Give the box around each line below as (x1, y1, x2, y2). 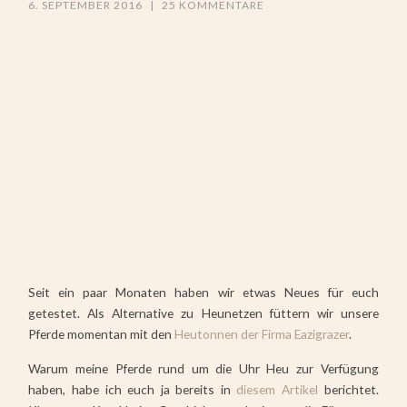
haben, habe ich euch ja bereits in (28, 382, 237, 398)
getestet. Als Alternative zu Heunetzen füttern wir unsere (28, 305, 379, 322)
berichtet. (318, 382, 379, 398)
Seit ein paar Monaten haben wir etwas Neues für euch (28, 284, 379, 301)
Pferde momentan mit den (28, 326, 175, 342)
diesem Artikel (236, 382, 319, 398)
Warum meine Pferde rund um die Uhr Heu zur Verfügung (28, 361, 379, 377)
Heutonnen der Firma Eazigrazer (174, 326, 350, 342)
